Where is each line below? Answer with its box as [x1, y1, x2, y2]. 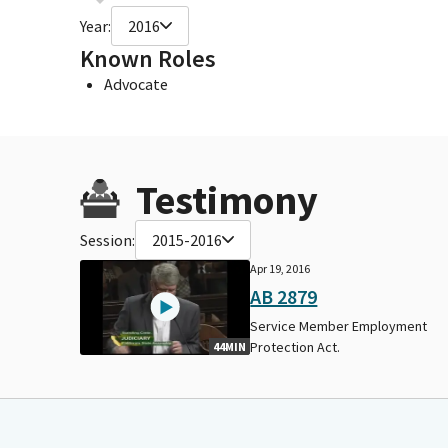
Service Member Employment [250, 316, 428, 335]
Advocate [104, 73, 168, 94]
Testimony [136, 174, 318, 225]
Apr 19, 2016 [250, 260, 311, 276]
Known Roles [80, 42, 216, 74]
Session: [80, 229, 135, 250]
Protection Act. [250, 337, 341, 356]
